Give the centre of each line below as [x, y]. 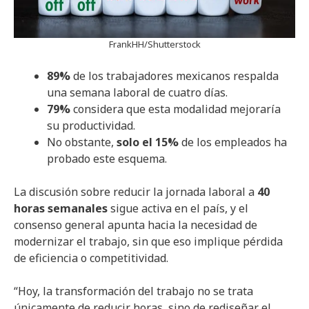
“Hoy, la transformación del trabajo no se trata [133, 291]
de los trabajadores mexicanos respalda [175, 76]
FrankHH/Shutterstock [154, 44]
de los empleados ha [233, 142]
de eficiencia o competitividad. [91, 258]
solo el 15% [148, 142]
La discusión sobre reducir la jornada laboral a [136, 191]
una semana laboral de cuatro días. [137, 92]
